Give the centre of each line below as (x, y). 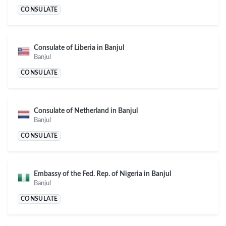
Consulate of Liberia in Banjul (79, 48)
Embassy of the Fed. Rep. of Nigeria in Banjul (102, 174)
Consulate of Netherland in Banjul (86, 111)
